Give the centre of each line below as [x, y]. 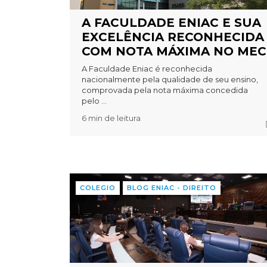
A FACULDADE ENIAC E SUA [172, 22]
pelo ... [94, 100]
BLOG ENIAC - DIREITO [172, 187]
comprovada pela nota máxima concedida [165, 90]
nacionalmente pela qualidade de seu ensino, [170, 79]
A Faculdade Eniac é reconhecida [147, 68]
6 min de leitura [111, 118]
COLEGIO [98, 187]
